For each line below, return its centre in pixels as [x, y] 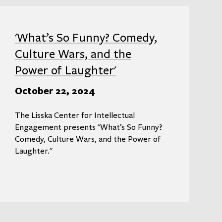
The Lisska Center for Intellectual [75, 115]
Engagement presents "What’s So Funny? [88, 127]
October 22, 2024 [55, 91]
